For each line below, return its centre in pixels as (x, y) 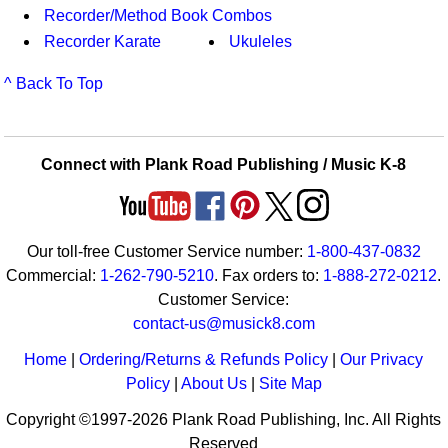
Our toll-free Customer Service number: (166, 252)
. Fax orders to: (269, 276)
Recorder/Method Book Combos (158, 16)
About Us (213, 384)
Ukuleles (261, 42)
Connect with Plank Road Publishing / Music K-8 (224, 165)
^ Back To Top (54, 84)
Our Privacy (382, 360)
